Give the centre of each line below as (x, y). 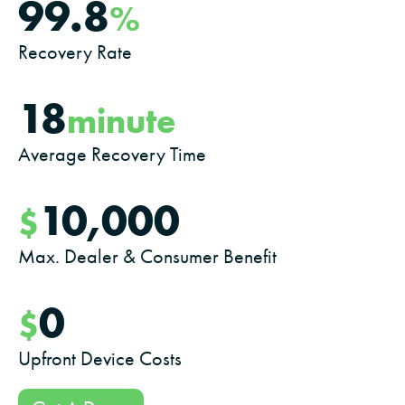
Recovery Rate (75, 52)
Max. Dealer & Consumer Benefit (147, 256)
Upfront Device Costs (100, 358)
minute (122, 120)
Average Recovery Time (112, 154)
